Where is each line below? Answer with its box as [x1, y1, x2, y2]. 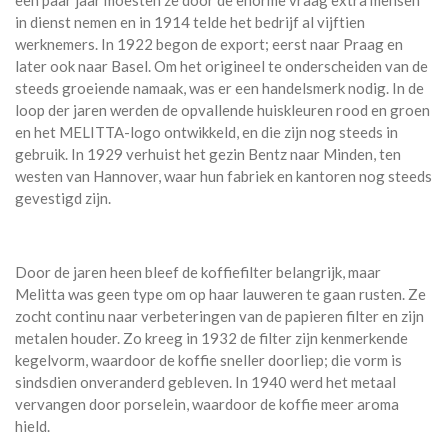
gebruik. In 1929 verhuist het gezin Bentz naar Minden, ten [15, 144, 401, 163]
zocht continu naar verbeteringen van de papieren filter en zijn [15, 306, 424, 325]
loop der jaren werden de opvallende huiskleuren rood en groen [15, 100, 430, 119]
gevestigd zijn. [15, 188, 111, 207]
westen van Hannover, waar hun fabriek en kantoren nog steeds [15, 166, 432, 185]
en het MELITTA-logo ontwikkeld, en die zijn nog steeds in [15, 122, 398, 141]
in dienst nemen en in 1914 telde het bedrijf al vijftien [15, 12, 365, 31]
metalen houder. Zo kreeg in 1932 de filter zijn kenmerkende [15, 328, 408, 347]
